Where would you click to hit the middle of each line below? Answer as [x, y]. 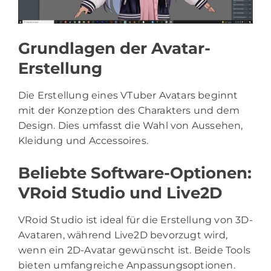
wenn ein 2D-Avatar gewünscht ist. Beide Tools [135, 250]
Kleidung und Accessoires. [83, 140]
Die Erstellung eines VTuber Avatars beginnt [128, 95]
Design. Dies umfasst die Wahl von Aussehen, [131, 125]
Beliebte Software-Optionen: [135, 173]
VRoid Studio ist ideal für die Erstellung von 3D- [135, 220]
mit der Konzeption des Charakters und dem [129, 110]
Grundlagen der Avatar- [114, 48]
